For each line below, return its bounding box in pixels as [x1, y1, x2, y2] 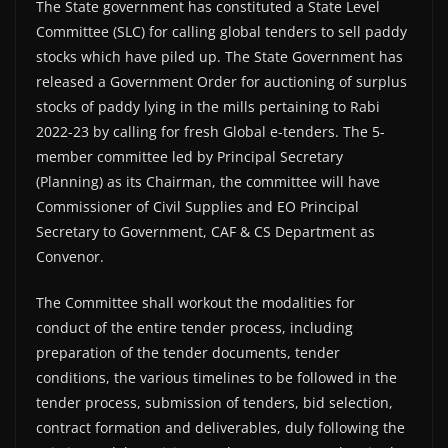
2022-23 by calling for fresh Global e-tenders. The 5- [36, 122, 385, 142]
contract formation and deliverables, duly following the [36, 418, 405, 438]
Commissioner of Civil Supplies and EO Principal [36, 197, 359, 217]
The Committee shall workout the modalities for [36, 293, 355, 313]
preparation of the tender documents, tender [36, 343, 340, 363]
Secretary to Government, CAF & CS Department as [36, 222, 375, 242]
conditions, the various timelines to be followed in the [36, 368, 397, 388]
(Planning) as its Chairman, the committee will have [36, 172, 380, 192]
